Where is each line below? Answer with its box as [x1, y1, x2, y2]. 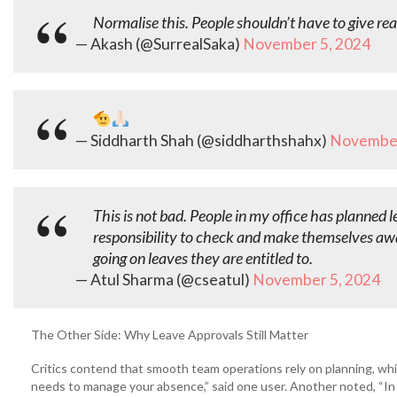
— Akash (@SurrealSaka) [75, 35, 243, 53]
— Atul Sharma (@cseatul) [75, 270, 253, 289]
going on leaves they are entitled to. [93, 248, 313, 268]
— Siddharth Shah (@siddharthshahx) [75, 131, 330, 150]
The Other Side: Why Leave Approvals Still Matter [31, 327, 308, 342]
